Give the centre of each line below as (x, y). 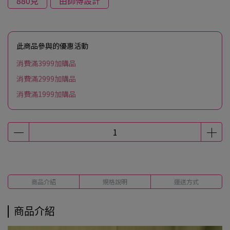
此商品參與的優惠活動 (52, 46)
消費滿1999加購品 (46, 94)
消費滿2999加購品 (46, 79)
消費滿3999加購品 (46, 63)
